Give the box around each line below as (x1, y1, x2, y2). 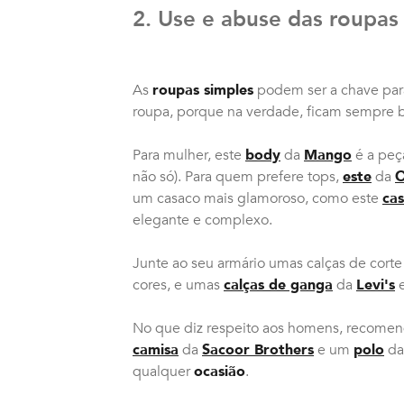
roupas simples (152, 80, 253, 100)
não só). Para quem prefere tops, (133, 167, 343, 187)
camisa (133, 340, 179, 360)
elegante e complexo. (133, 210, 272, 230)
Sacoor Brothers (202, 340, 314, 360)
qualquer (133, 362, 194, 381)
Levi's (356, 275, 395, 295)
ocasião (194, 362, 245, 381)
